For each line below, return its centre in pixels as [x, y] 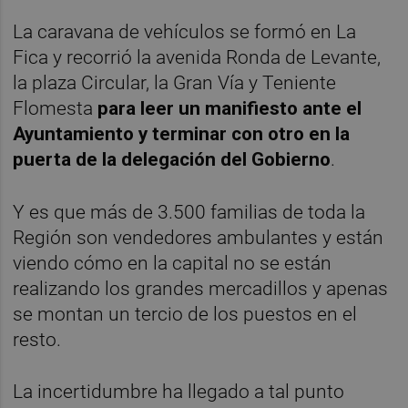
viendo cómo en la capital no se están [173, 263]
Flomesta [53, 109]
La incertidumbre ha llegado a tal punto [179, 391]
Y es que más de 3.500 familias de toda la [189, 212]
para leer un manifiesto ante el [228, 109]
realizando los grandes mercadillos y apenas [201, 288]
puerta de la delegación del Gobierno [172, 160]
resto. [37, 339]
